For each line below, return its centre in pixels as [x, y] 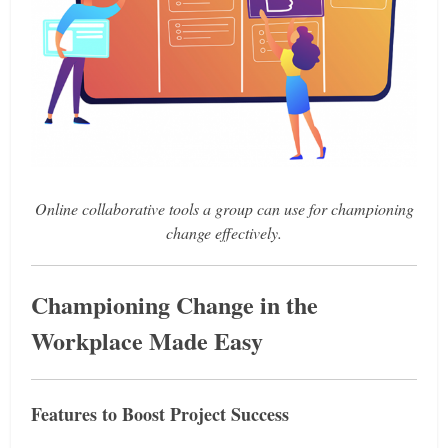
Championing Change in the [175, 304]
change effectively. [224, 232]
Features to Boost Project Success [160, 413]
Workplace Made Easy [147, 340]
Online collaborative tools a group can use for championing [224, 208]
